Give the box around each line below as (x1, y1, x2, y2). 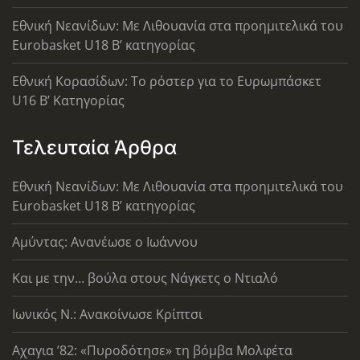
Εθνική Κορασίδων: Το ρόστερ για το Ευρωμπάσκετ (12, 72, 321, 91)
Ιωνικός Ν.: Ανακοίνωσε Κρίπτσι (12, 305, 202, 324)
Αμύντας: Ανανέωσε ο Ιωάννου (12, 233, 198, 252)
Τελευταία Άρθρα (12, 136, 177, 160)
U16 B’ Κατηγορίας (12, 92, 125, 110)
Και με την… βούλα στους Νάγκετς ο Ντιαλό (12, 269, 278, 288)
